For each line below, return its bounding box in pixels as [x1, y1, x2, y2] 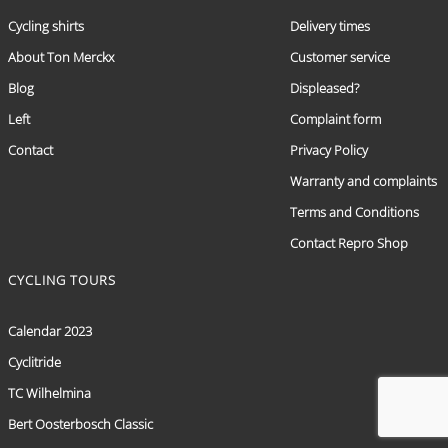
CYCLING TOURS [8, 270, 116, 289]
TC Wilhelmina [8, 383, 91, 402]
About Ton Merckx [8, 47, 114, 66]
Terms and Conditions [290, 202, 419, 221]
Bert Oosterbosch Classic [8, 414, 153, 433]
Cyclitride [8, 352, 61, 371]
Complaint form [290, 109, 381, 128]
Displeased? [290, 78, 359, 97]
